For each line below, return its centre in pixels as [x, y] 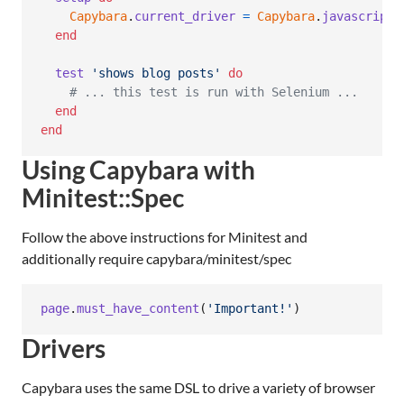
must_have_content [138, 309]
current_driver [185, 17]
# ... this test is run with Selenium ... [214, 92]
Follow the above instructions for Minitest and [165, 236]
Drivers [64, 348]
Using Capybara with [138, 169]
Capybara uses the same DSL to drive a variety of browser [198, 387]
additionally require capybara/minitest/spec [156, 258]
